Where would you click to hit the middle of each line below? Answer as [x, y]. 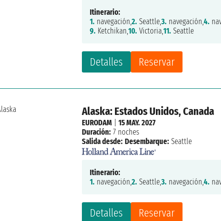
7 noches [125, 132]
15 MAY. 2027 [137, 123]
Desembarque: [147, 142]
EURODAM [97, 123]
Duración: [97, 132]
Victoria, [150, 31]
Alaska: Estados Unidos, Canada [148, 111]
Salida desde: [103, 142]
